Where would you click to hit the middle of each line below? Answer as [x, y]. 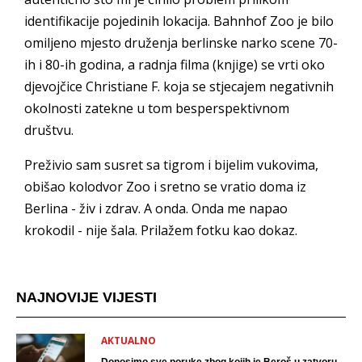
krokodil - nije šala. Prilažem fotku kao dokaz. [161, 230]
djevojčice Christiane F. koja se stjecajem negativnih [179, 86]
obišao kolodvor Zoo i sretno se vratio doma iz [165, 186]
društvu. [49, 130]
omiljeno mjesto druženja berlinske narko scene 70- [181, 42]
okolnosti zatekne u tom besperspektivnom [157, 108]
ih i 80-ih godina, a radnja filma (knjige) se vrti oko [175, 64]
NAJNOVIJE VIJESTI [86, 297]
